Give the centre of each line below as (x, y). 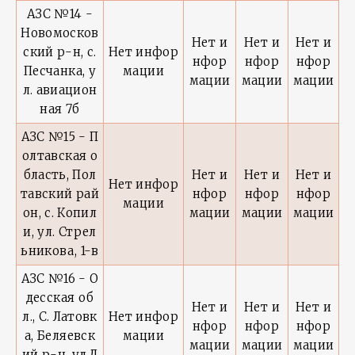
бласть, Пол (60, 175)
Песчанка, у (60, 71)
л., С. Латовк (60, 317)
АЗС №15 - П (60, 137)
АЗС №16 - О (60, 279)
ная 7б (60, 109)
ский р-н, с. (60, 52)
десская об (60, 298)
